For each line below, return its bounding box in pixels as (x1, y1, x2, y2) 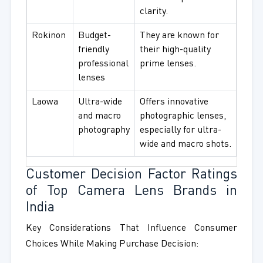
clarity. (139, 7, 168, 17)
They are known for (139, 31, 219, 41)
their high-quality (139, 45, 211, 55)
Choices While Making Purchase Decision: (25, 240, 198, 249)
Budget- (77, 31, 111, 41)
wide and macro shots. (139, 140, 231, 150)
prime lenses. (139, 59, 196, 69)
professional (77, 59, 129, 69)
